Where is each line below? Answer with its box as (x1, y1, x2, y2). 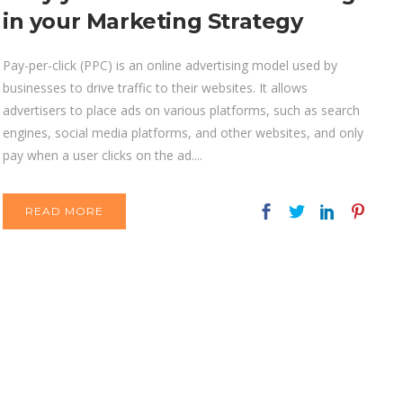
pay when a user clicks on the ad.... (3, 147, 202, 165)
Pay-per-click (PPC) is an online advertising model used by (3, 57, 337, 75)
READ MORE (25, 204, 103, 219)
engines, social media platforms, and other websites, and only (3, 124, 363, 142)
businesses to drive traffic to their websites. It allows (3, 79, 308, 97)
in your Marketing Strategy (3, 8, 303, 35)
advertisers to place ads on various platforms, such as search (3, 102, 360, 120)
